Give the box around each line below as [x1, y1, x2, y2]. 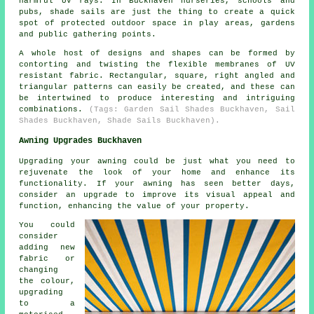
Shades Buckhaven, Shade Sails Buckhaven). [19, 116, 221, 125]
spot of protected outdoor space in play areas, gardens [19, 19, 295, 28]
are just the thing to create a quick [104, 8, 295, 17]
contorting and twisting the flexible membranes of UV [19, 60, 295, 69]
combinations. [19, 105, 89, 114]
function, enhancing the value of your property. [19, 202, 250, 211]
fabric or [19, 254, 75, 264]
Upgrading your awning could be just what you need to [19, 157, 295, 166]
